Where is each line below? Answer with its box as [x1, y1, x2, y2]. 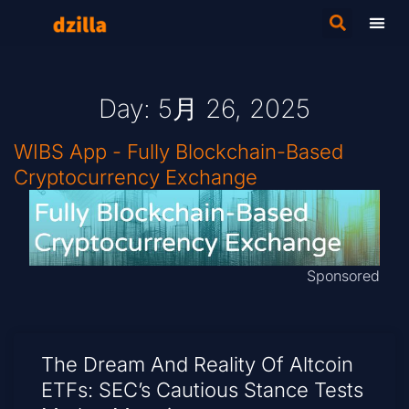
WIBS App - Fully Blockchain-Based [14, 139, 343, 163]
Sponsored [307, 267, 381, 286]
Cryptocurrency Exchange [14, 164, 257, 189]
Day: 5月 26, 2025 [99, 93, 310, 124]
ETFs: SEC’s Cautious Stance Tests [41, 378, 363, 403]
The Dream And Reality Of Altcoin [41, 352, 353, 377]
